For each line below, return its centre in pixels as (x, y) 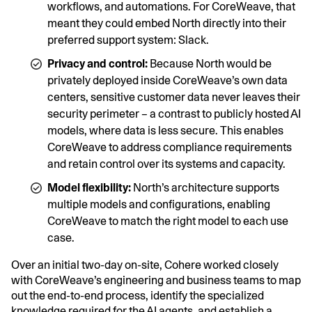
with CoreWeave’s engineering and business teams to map (156, 280)
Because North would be (210, 63)
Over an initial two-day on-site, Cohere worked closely (145, 265)
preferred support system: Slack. (128, 40)
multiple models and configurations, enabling (159, 204)
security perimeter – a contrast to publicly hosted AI (174, 114)
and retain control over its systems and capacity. (166, 164)
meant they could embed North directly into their (167, 23)
